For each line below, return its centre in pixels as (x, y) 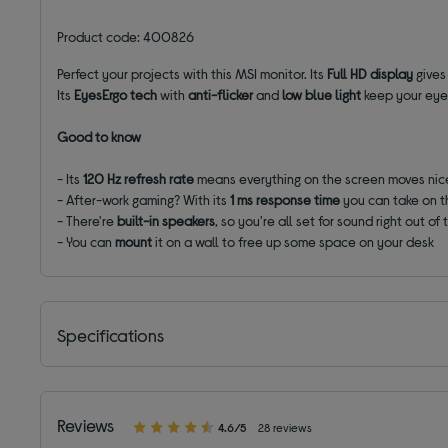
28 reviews (285, 427)
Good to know (99, 137)
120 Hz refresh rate (140, 179)
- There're (87, 221)
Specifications (111, 335)
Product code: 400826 (126, 37)
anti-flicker (221, 95)
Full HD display (372, 74)
